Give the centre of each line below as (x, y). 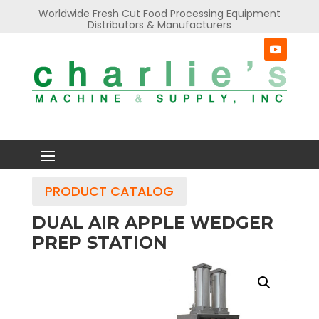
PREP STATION (99, 243)
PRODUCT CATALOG (109, 191)
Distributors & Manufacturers (159, 25)
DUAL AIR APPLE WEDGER (152, 223)
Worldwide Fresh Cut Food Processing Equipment (159, 14)
